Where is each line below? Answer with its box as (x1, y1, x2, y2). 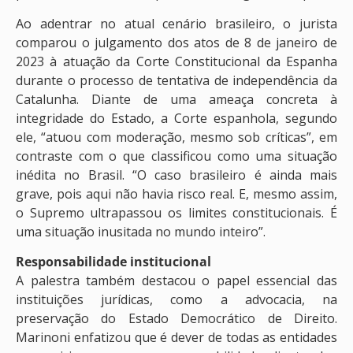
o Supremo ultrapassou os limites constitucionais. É (16, 203, 337, 221)
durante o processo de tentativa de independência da (16, 71, 337, 89)
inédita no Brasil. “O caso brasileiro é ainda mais (16, 165, 337, 184)
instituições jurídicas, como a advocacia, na (16, 290, 337, 308)
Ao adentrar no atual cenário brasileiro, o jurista (16, 14, 337, 32)
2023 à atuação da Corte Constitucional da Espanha (16, 52, 337, 70)
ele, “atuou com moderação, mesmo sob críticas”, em (16, 128, 337, 146)
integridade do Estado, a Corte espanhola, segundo (16, 109, 337, 127)
